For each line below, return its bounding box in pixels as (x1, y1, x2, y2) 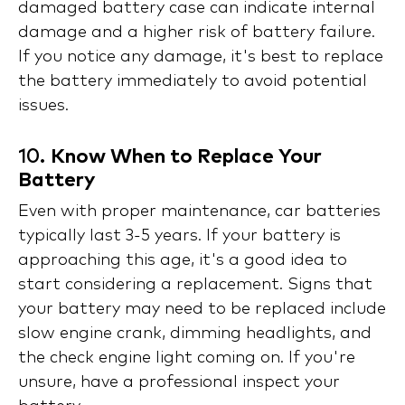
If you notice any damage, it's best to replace (18, 49, 383, 66)
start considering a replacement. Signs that (18, 277, 372, 294)
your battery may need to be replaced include (18, 301, 386, 318)
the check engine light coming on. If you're (18, 350, 355, 367)
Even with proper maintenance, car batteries (18, 203, 381, 221)
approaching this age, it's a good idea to (18, 252, 347, 269)
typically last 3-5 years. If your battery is (18, 228, 341, 245)
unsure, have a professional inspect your (18, 374, 340, 391)
